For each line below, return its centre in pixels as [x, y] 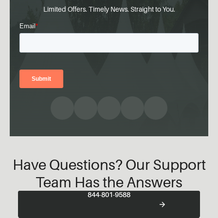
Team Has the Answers [109, 182]
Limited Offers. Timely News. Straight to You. [109, 9]
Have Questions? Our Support [109, 165]
